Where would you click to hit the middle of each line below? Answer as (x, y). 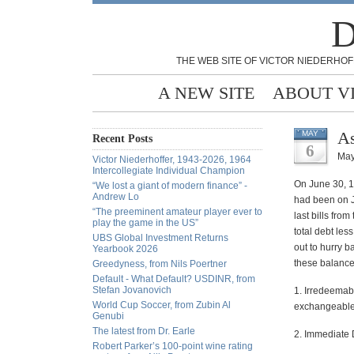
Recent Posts (122, 139)
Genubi (108, 316)
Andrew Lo (116, 197)
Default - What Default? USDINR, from (174, 279)
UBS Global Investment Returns (160, 238)
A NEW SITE (206, 93)
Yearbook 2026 (125, 249)
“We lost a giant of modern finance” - (170, 186)
